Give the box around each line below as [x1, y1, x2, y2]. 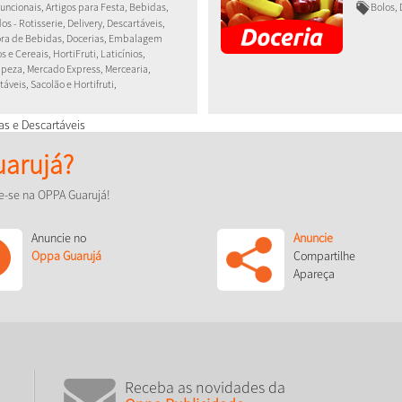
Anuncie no [31, 230, 87, 247]
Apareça [293, 266, 335, 283]
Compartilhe [293, 248, 355, 265]
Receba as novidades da [125, 377, 286, 398]
